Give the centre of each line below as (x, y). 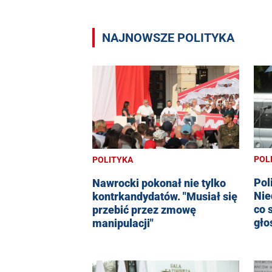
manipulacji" (123, 223)
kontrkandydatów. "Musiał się (165, 196)
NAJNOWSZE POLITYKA (168, 37)
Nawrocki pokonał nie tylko (159, 183)
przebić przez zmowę (144, 209)
